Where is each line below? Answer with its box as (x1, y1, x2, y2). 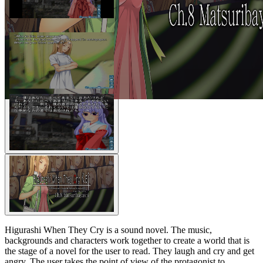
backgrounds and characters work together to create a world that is (5, 235, 249, 245)
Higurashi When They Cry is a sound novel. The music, (5, 224, 212, 235)
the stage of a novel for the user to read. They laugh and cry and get (5, 245, 254, 256)
